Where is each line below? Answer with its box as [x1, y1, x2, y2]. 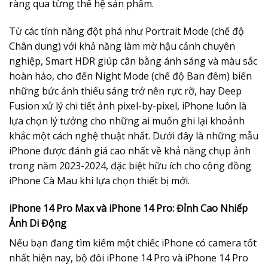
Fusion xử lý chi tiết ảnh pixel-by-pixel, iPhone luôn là [9, 99, 246, 113]
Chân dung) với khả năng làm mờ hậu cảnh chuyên [9, 39, 235, 53]
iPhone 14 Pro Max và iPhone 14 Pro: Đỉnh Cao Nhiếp [9, 202, 248, 215]
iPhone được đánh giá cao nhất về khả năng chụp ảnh [9, 144, 251, 158]
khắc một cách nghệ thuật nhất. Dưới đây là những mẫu [9, 129, 258, 143]
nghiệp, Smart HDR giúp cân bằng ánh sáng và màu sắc [9, 54, 257, 68]
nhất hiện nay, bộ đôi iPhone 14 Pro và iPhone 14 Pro [9, 251, 248, 265]
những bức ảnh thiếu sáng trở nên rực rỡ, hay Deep [9, 84, 242, 98]
